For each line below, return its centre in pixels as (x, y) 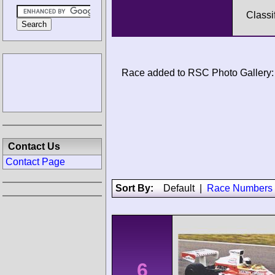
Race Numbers (240, 188)
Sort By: (139, 188)
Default (179, 188)
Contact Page (35, 162)
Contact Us (34, 146)
